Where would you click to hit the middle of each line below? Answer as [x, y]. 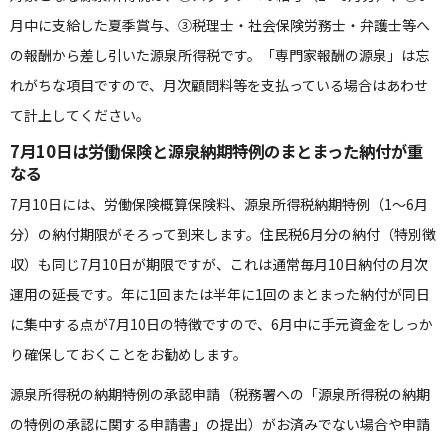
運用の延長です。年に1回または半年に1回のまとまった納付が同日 [220, 294]
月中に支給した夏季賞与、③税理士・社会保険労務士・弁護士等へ [220, 25]
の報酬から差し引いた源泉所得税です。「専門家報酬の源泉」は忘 [219, 55]
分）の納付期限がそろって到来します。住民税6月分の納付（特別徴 [223, 234]
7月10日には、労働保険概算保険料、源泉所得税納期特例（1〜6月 [219, 204]
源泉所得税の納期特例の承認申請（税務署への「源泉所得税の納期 [220, 394]
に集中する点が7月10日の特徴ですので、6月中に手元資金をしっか [221, 324]
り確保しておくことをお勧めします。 [128, 354]
